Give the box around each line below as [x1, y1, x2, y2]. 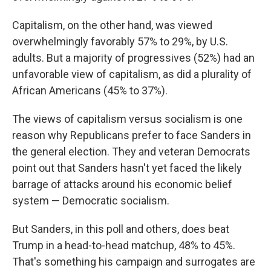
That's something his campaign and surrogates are [12, 255, 255, 268]
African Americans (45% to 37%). [12, 84, 168, 97]
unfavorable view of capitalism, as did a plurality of [12, 68, 252, 80]
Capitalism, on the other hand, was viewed [12, 19, 212, 31]
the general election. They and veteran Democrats [12, 145, 250, 158]
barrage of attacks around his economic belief [12, 178, 232, 191]
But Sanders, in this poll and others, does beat [12, 223, 229, 235]
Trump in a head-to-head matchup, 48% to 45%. [12, 239, 235, 252]
